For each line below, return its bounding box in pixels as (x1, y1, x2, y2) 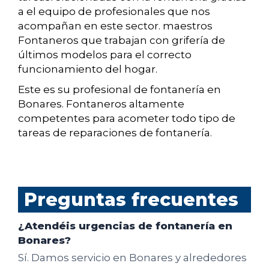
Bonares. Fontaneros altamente (18, 98, 184, 110)
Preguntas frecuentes (24, 189, 238, 211)
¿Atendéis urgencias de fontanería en (18, 220, 232, 232)
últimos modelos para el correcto (18, 49, 192, 61)
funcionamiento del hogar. (18, 63, 157, 76)
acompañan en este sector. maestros (18, 20, 213, 32)
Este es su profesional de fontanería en (18, 83, 221, 96)
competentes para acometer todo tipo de (18, 112, 235, 125)
